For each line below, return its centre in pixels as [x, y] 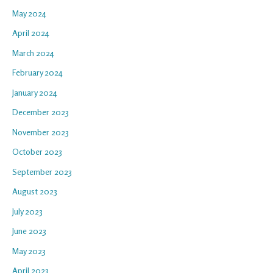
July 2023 [27, 211]
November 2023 [41, 132]
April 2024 [31, 33]
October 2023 [37, 152]
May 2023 [29, 250]
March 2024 [33, 52]
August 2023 [35, 191]
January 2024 [35, 92]
